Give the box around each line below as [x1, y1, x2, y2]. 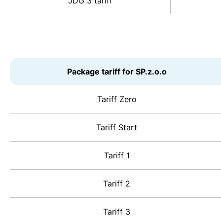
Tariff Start [96, 122, 138, 133]
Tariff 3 [103, 207, 131, 217]
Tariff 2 [103, 179, 131, 189]
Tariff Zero [97, 94, 137, 105]
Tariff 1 [104, 150, 130, 161]
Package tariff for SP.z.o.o [67, 67, 167, 77]
